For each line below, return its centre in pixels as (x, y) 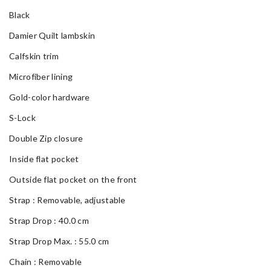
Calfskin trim (34, 56)
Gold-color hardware (50, 97)
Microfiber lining (41, 77)
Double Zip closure (46, 139)
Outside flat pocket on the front (73, 180)
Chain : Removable (46, 262)
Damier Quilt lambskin (52, 36)
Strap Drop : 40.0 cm (49, 221)
